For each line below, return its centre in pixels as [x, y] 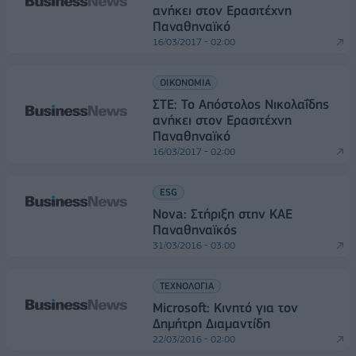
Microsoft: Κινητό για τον [225, 308]
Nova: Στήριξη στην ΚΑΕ [222, 214]
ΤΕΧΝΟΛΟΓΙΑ [187, 286]
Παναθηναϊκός [195, 230]
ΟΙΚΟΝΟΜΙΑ [185, 82]
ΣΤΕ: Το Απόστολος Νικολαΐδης [241, 104]
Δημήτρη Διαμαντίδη [211, 323]
